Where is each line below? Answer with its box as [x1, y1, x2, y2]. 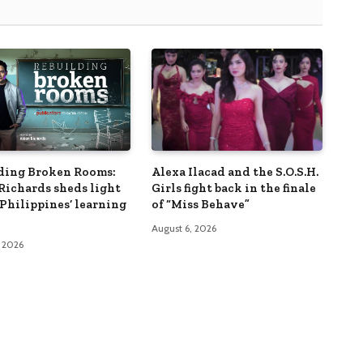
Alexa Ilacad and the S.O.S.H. [151, 164, 318, 179]
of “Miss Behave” [151, 196, 250, 211]
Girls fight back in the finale [151, 180, 316, 195]
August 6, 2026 [151, 221, 216, 234]
